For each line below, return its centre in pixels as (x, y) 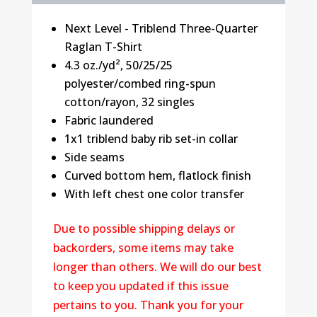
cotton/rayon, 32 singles (129, 102)
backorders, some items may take (143, 247)
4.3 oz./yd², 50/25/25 (118, 65)
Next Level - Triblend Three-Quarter (161, 28)
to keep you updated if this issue (140, 286)
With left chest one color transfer (154, 194)
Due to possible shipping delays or (144, 228)
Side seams (94, 157)
